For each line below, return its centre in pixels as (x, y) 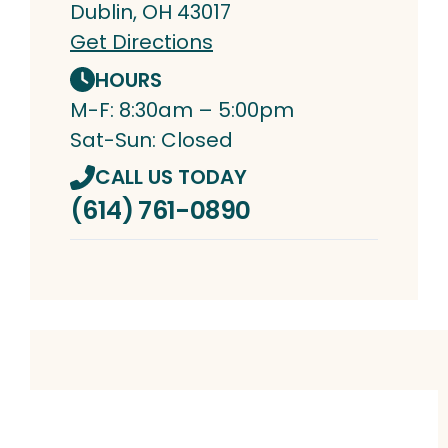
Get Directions (141, 42)
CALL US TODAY (171, 177)
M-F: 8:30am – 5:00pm (182, 109)
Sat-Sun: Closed (151, 139)
